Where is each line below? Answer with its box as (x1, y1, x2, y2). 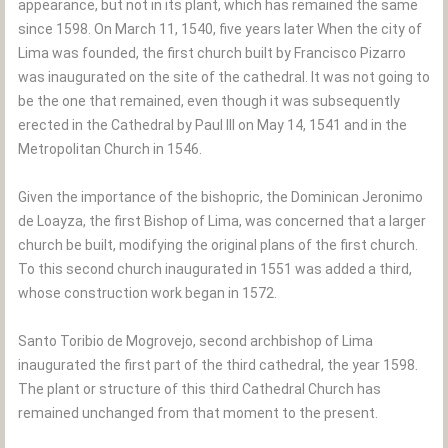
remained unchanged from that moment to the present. (18, 405, 378, 421)
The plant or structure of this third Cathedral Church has (18, 381, 381, 397)
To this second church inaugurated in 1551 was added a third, (18, 261, 412, 277)
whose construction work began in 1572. (18, 285, 277, 301)
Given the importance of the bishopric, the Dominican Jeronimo (18, 189, 423, 205)
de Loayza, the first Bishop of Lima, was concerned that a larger (18, 213, 426, 229)
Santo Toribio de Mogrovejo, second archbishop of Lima (18, 333, 373, 349)
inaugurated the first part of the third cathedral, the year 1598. (18, 357, 418, 373)
